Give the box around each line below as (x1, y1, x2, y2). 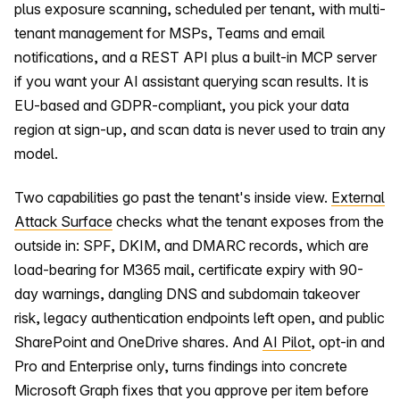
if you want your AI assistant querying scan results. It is (14, 71, 369, 90)
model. (14, 144, 58, 162)
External (331, 188, 385, 207)
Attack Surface (14, 212, 112, 231)
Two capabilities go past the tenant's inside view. (14, 188, 331, 207)
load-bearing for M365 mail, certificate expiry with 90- (14, 261, 363, 279)
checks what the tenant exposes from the (112, 212, 384, 231)
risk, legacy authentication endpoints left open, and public (14, 309, 385, 328)
